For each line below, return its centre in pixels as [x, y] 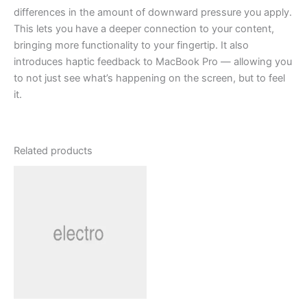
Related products [53, 151]
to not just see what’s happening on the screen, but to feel [149, 78]
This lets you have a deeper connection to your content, [144, 28]
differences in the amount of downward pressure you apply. [153, 12]
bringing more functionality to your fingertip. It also [131, 45]
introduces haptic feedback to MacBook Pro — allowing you [153, 61]
